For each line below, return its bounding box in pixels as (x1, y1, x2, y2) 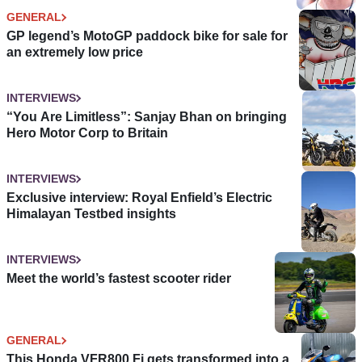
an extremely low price (6, 45, 143, 60)
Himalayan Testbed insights (6, 207, 176, 221)
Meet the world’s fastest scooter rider (6, 271, 231, 286)
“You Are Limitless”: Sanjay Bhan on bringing (6, 110, 287, 124)
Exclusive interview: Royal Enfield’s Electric (6, 191, 272, 205)
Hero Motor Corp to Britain (6, 126, 168, 141)
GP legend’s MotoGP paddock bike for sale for (6, 29, 288, 44)
